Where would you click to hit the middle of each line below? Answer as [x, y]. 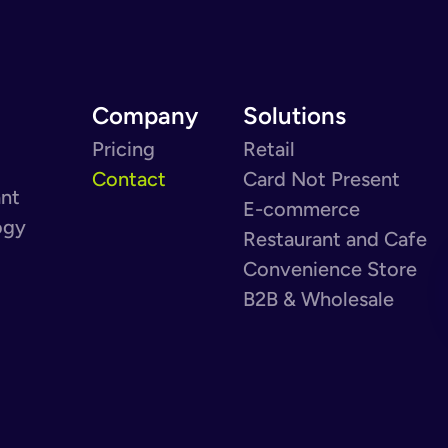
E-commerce [301, 208]
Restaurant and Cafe [335, 238]
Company [145, 115]
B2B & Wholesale [318, 298]
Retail [269, 148]
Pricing [123, 148]
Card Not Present [321, 178]
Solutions [294, 115]
